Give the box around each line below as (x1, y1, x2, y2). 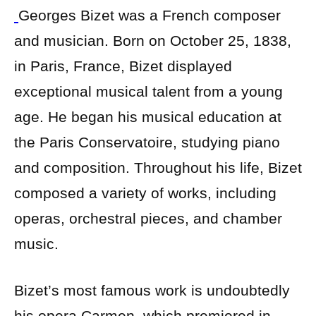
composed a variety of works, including (14, 185, 276, 202)
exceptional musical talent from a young (14, 83, 283, 100)
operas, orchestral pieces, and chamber (14, 210, 282, 227)
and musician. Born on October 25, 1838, (14, 32, 291, 49)
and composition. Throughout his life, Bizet (14, 159, 302, 176)
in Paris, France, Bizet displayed (14, 58, 232, 75)
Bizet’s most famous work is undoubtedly (14, 282, 290, 299)
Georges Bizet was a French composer (18, 7, 281, 24)
